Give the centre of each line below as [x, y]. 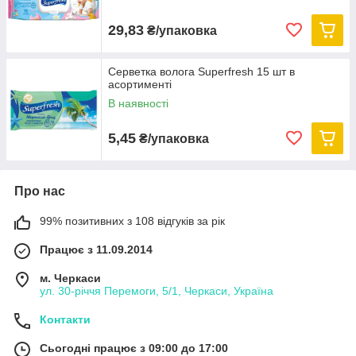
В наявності [138, 103]
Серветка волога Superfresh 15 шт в [201, 72]
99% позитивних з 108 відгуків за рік [132, 221]
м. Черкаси [70, 278]
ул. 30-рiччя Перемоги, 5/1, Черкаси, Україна [157, 291]
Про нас [40, 191]
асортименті [140, 84]
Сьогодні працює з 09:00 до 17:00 [134, 348]
